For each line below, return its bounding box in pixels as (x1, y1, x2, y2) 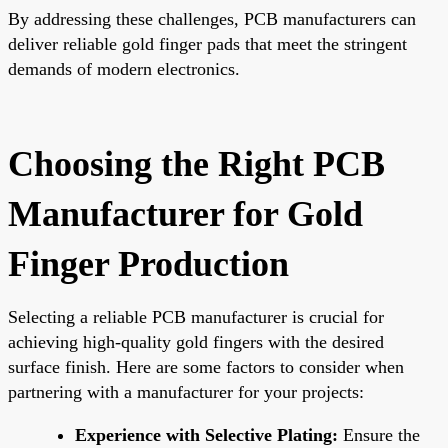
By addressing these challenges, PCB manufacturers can (8, 8, 416, 29)
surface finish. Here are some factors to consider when (8, 356, 404, 377)
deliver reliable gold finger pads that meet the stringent (8, 33, 407, 54)
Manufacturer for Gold (8, 193, 363, 234)
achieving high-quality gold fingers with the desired (8, 331, 384, 352)
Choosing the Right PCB (8, 143, 385, 184)
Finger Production (8, 243, 289, 284)
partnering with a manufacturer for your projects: (8, 381, 364, 402)
